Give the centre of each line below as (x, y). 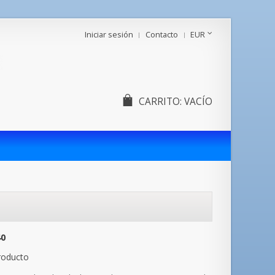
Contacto (162, 35)
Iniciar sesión (109, 35)
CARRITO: (160, 102)
